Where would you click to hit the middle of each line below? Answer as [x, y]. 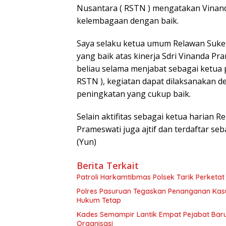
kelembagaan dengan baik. [128, 20]
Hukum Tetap [99, 200]
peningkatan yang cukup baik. [134, 94]
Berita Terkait [108, 165]
